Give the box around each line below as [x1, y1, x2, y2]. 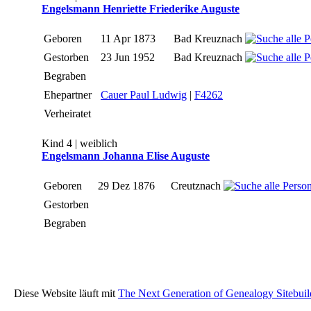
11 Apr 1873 [101, 33, 158, 45]
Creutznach [171, 180, 224, 192]
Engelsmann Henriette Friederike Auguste [42, 3, 239, 15]
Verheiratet [44, 108, 94, 120]
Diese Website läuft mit [6, 287, 118, 299]
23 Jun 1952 [101, 51, 158, 64]
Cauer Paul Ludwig [101, 89, 187, 101]
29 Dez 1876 [98, 180, 158, 192]
